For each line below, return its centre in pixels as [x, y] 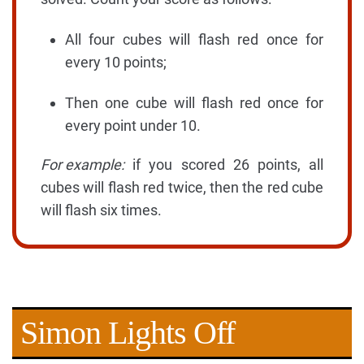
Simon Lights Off [128, 333]
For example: [82, 165]
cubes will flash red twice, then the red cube [182, 187]
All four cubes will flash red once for [194, 39]
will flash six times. [101, 210]
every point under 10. [133, 126]
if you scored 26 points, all [224, 165]
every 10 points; [116, 62]
